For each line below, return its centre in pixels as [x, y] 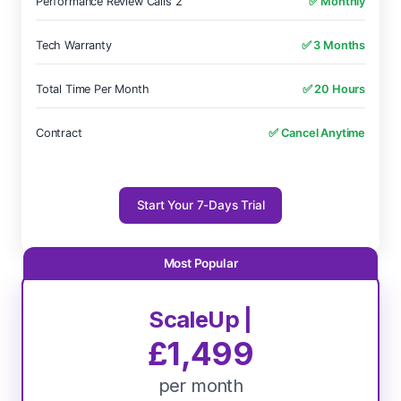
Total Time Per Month [93, 89]
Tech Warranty [74, 45]
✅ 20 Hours [333, 89]
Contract [59, 133]
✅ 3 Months [333, 45]
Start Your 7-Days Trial [200, 205]
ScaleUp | [200, 319]
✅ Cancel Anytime [316, 133]
